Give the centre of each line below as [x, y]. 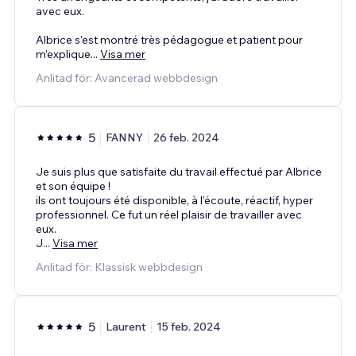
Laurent [126, 326]
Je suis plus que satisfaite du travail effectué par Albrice [179, 171]
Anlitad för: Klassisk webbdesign [119, 267]
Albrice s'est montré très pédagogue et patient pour [169, 39]
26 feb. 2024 [186, 137]
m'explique [63, 54]
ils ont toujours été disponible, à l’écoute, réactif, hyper [174, 200]
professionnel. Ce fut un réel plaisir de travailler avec [169, 214]
